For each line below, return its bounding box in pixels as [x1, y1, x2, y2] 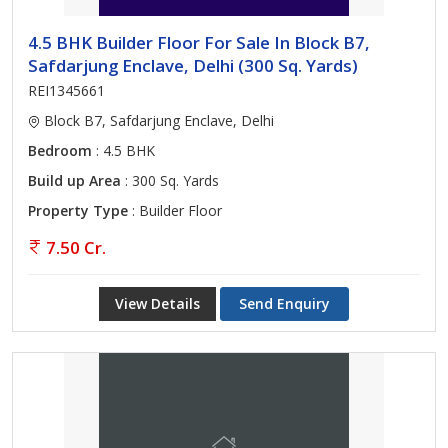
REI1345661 [28, 81, 105, 100]
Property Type [28, 201, 128, 220]
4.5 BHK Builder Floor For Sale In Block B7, [28, 31, 370, 54]
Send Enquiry [239, 294, 330, 313]
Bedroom [28, 141, 92, 160]
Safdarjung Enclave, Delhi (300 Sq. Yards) [28, 54, 358, 77]
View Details [115, 294, 200, 313]
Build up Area [28, 171, 121, 190]
